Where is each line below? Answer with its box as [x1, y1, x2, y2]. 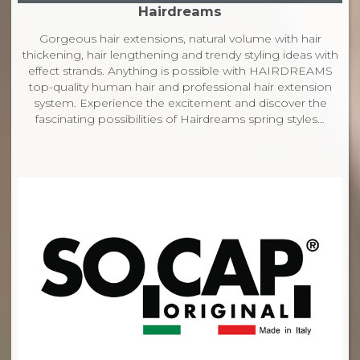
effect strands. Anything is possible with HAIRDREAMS [27, 63, 333, 79]
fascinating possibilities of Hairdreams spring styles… [35, 112, 325, 127]
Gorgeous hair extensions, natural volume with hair [39, 31, 321, 47]
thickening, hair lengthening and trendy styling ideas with [22, 47, 338, 63]
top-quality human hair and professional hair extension [28, 80, 332, 95]
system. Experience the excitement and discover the [33, 96, 327, 111]
